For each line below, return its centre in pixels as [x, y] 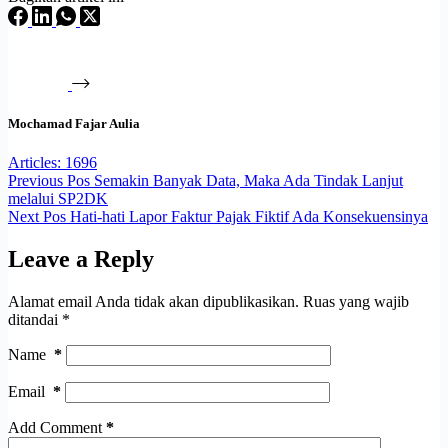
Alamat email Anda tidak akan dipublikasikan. [153, 302]
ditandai [35, 320]
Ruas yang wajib [356, 302]
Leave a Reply [81, 259]
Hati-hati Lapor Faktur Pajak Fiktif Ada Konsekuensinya [249, 217]
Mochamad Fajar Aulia [74, 124]
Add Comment [55, 428]
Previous [37, 181]
